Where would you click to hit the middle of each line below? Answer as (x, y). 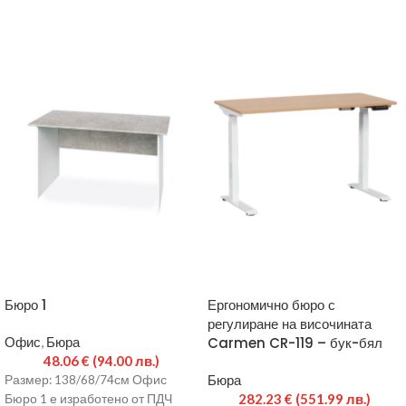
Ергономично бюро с (271, 305)
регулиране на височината (290, 324)
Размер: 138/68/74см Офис (86, 380)
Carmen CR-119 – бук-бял (295, 343)
